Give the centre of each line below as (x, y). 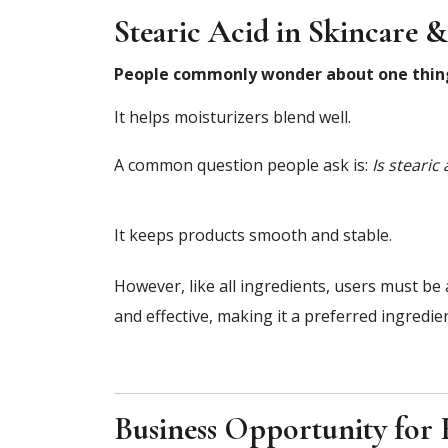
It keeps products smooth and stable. (253, 234)
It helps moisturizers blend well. (232, 116)
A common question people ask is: (243, 164)
